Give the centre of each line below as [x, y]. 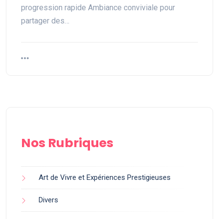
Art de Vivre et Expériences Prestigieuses [105, 177]
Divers [48, 200]
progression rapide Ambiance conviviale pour [98, 8]
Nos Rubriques [67, 143]
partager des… [45, 21]
